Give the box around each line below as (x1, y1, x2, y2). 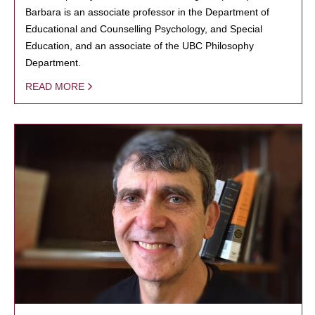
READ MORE (25, 80, 84, 92)
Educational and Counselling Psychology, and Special (25, 22, 262, 34)
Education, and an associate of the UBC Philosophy (25, 39, 254, 51)
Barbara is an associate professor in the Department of (25, 6, 269, 18)
